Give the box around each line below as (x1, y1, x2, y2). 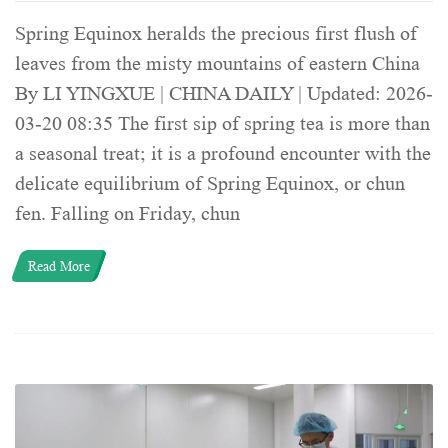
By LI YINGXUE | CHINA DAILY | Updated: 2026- (15, 83, 433, 106)
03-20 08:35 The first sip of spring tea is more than (15, 113, 430, 136)
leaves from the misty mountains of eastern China (15, 53, 420, 76)
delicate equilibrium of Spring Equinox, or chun (15, 173, 405, 196)
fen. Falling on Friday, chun (15, 203, 240, 226)
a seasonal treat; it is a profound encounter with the (15, 143, 431, 166)
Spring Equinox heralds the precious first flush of (15, 23, 417, 46)
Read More (28, 258, 90, 275)
